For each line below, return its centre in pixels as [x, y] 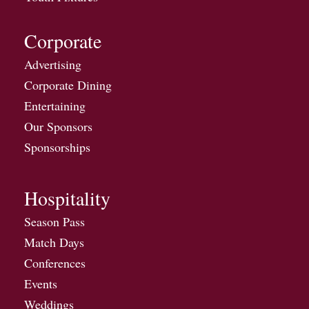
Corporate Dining [68, 84]
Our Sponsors [58, 126]
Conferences [55, 262]
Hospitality [67, 198]
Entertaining [55, 105]
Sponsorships [57, 147]
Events [41, 283]
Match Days [54, 242]
